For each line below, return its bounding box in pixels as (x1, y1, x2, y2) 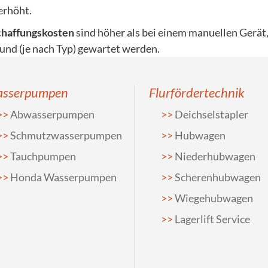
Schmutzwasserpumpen (10, 129, 122, 142)
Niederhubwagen (175, 150, 255, 163)
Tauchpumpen (10, 150, 76, 163)
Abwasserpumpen (10, 108, 95, 121)
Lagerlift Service (175, 212, 250, 226)
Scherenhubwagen (175, 170, 261, 184)
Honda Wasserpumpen (10, 170, 117, 184)
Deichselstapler (175, 108, 248, 121)
